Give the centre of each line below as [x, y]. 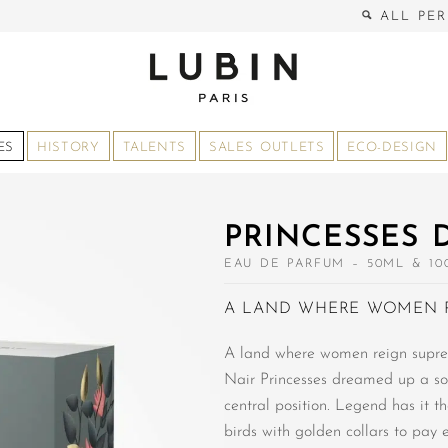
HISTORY [68, 147]
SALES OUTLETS [267, 147]
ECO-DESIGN [392, 147]
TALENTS [154, 147]
